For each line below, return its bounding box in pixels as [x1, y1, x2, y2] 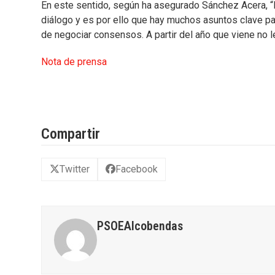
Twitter [59, 163, 90, 176]
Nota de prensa [41, 55, 107, 68]
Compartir [41, 125, 101, 142]
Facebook [115, 163, 158, 176]
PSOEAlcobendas [97, 219, 184, 234]
